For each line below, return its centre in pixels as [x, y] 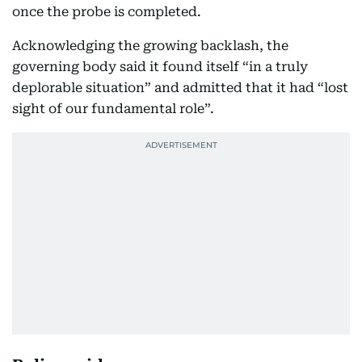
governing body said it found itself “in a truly [160, 67]
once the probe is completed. [107, 12]
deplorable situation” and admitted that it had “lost [180, 88]
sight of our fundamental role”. [113, 109]
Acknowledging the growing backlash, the [150, 46]
